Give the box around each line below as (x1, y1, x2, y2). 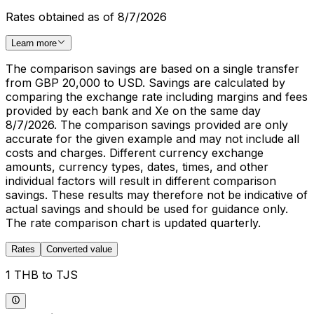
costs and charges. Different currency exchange (6, 146, 264, 161)
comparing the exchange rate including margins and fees (6, 90, 308, 104)
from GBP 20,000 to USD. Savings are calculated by (6, 76, 285, 90)
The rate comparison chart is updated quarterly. (6, 216, 261, 231)
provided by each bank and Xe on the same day (6, 104, 261, 118)
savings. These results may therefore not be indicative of (6, 188, 308, 203)
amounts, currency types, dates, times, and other (6, 160, 268, 175)
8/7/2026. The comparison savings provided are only (6, 118, 288, 132)
